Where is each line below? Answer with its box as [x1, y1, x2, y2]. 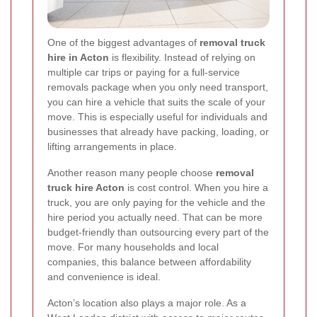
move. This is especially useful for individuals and [47, 111, 267, 123]
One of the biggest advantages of [47, 37, 200, 49]
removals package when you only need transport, [47, 81, 268, 93]
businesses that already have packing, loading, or [47, 126, 269, 138]
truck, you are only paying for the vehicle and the [47, 197, 265, 209]
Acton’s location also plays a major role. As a [47, 297, 246, 309]
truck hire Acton [47, 182, 125, 194]
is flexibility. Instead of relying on [109, 52, 255, 64]
